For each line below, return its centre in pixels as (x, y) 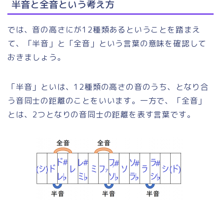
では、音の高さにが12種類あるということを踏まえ (104, 29)
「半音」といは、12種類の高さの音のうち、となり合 (108, 87)
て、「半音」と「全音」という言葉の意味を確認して (107, 43)
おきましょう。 (37, 57)
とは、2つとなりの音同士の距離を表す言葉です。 (101, 114)
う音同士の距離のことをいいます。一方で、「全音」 (107, 100)
